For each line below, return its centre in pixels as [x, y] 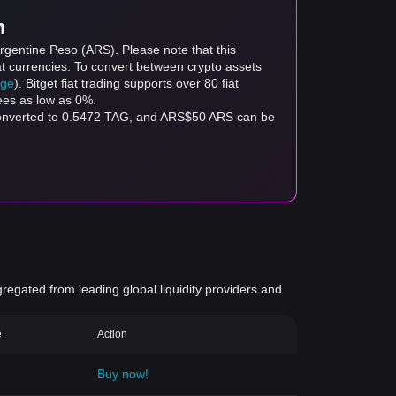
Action [112, 334]
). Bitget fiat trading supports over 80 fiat [126, 83]
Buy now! [122, 374]
